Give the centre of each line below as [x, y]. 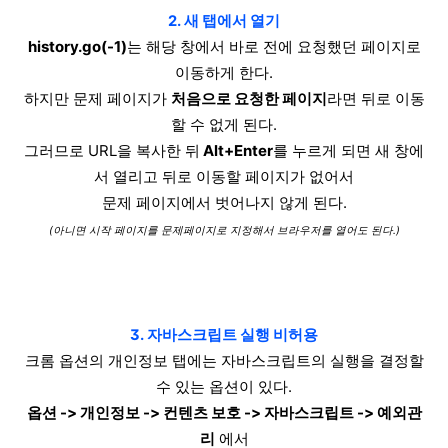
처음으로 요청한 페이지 [248, 98]
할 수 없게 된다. [224, 124]
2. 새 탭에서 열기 [224, 21]
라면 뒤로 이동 [375, 98]
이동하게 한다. [224, 72]
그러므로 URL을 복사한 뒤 [112, 150]
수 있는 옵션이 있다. [224, 386]
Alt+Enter [236, 150]
